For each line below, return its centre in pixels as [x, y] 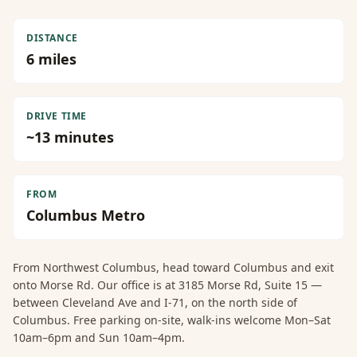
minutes [82, 137]
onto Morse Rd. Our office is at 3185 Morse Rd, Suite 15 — [167, 285]
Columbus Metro [86, 215]
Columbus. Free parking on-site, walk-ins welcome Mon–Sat [172, 320]
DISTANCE [52, 38]
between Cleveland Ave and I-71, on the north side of [155, 302]
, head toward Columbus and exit [245, 267]
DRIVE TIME [57, 116]
